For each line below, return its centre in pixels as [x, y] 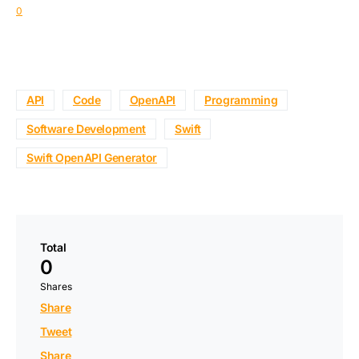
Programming [241, 99]
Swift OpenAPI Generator [92, 157]
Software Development [86, 128]
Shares [56, 286]
